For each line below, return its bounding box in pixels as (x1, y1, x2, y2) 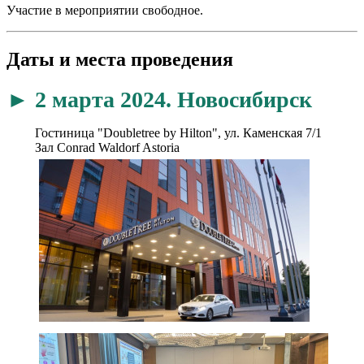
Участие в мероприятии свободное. (6, 2, 203, 17)
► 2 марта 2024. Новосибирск (6, 86, 312, 112)
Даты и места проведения (6, 48, 233, 70)
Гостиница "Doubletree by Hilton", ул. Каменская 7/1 (35, 125, 322, 140)
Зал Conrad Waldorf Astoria (35, 140, 180, 154)
